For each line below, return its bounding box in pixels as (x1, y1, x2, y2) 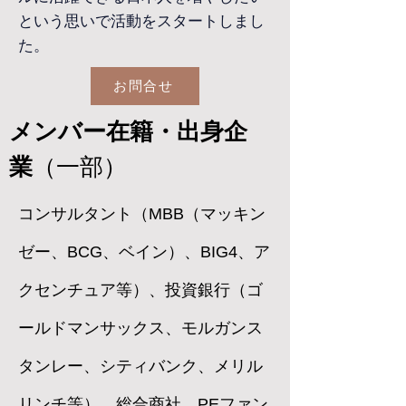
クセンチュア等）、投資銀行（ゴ (18, 281, 263, 299)
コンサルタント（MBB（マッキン (18, 205, 266, 223)
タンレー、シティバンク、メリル (18, 357, 263, 375)
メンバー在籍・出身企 (9, 118, 247, 145)
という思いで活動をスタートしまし (18, 13, 265, 30)
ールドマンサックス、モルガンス (18, 319, 263, 337)
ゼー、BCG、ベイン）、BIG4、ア (18, 243, 270, 261)
